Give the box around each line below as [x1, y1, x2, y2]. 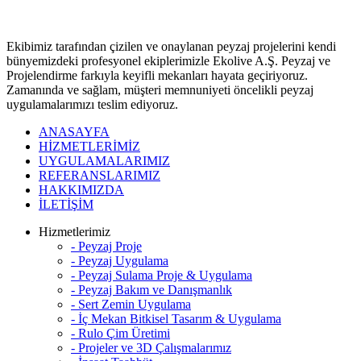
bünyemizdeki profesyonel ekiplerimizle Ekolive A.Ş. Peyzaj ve [6, 54, 330, 68]
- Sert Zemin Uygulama [71, 297, 191, 311]
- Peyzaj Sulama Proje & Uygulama [71, 268, 252, 282]
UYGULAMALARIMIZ [39, 154, 170, 168]
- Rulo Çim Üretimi [71, 326, 170, 340]
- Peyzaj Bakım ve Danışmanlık [71, 283, 232, 297]
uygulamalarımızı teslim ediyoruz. [6, 98, 178, 111]
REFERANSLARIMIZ [39, 168, 160, 182]
